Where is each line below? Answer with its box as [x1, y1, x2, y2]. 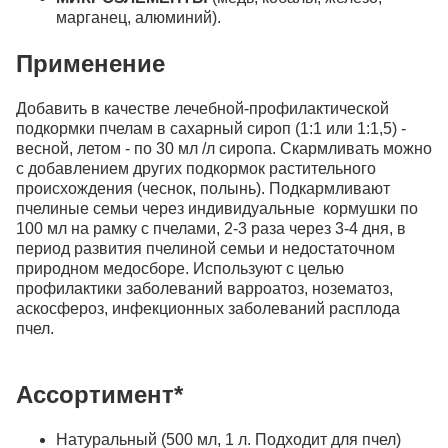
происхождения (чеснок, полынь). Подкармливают [16, 179, 390, 197]
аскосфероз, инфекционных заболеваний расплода [16, 299, 400, 317]
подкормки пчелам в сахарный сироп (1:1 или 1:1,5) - [16, 119, 406, 137]
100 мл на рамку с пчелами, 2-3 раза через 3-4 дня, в [16, 219, 406, 237]
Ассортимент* [16, 380, 183, 408]
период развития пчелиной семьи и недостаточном [16, 239, 395, 257]
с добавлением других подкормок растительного [16, 159, 376, 177]
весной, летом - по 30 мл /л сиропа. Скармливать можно [16, 139, 432, 157]
